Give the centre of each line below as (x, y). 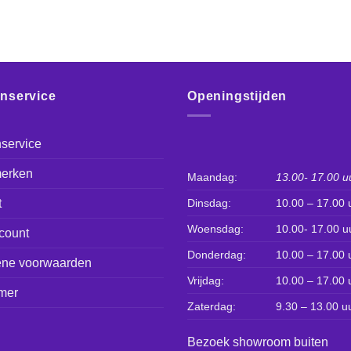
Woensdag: (215, 229)
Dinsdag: (209, 203)
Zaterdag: (212, 307)
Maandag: (212, 177)
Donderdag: (217, 255)
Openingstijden (237, 96)
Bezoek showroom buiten (258, 342)
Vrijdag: (206, 281)
